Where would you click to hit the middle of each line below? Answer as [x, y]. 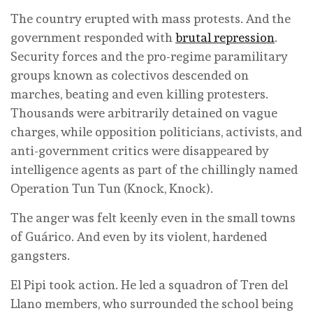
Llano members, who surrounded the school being [152, 303]
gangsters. [40, 255]
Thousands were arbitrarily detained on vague [144, 112]
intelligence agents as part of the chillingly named [154, 169]
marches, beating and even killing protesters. [139, 94]
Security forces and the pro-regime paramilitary [149, 56]
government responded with [93, 37]
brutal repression [225, 37]
